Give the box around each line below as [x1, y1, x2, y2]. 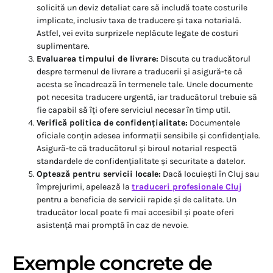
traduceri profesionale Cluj [132, 182, 242, 193]
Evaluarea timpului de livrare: [37, 54, 158, 65]
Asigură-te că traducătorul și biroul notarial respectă [37, 143, 237, 154]
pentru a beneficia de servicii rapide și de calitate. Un [37, 194, 236, 205]
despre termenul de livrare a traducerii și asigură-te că [37, 66, 243, 77]
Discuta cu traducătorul [158, 54, 250, 65]
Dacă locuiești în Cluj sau [161, 169, 259, 180]
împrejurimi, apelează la [37, 182, 132, 193]
